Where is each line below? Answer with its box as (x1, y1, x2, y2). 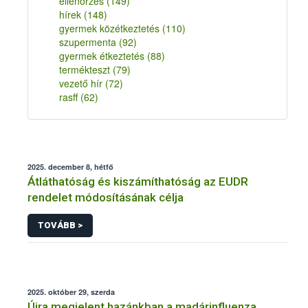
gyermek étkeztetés (59, 49, 147, 63)
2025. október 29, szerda (27, 286, 115, 297)
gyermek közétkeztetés (59, 21, 162, 35)
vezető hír (59, 76, 105, 90)
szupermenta (59, 35, 119, 49)
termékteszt (59, 63, 113, 76)
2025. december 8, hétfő (27, 162, 113, 172)
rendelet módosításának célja (27, 190, 184, 204)
